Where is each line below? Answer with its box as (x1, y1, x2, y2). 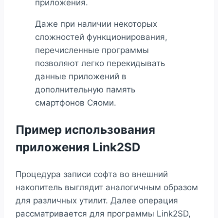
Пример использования (16, 123, 155, 137)
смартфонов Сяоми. (35, 98, 116, 108)
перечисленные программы (35, 45, 149, 55)
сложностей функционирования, (35, 32, 167, 42)
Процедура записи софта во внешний (16, 169, 168, 180)
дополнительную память (35, 85, 135, 95)
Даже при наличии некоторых (35, 19, 157, 29)
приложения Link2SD (16, 140, 140, 155)
